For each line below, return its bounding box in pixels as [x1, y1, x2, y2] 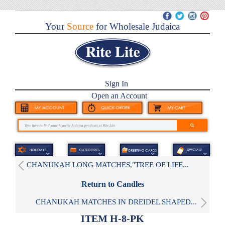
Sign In [104, 79, 128, 88]
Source [64, 21, 93, 32]
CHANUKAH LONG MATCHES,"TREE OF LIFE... [27, 160, 189, 169]
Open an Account [91, 91, 147, 100]
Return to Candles [81, 179, 144, 188]
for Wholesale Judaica [93, 21, 180, 32]
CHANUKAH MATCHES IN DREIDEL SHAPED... [36, 197, 197, 206]
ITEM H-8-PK [81, 212, 144, 224]
